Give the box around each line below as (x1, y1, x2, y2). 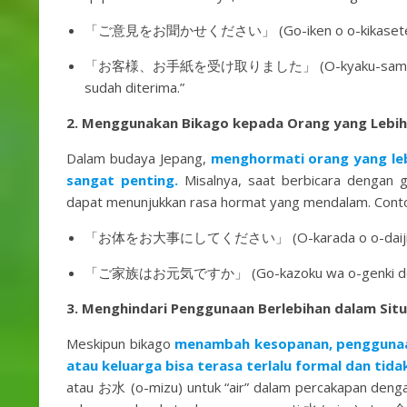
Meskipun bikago (66, 334, 175, 352)
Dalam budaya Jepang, (66, 149, 211, 167)
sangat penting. (66, 171, 179, 189)
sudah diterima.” (84, 78, 184, 96)
